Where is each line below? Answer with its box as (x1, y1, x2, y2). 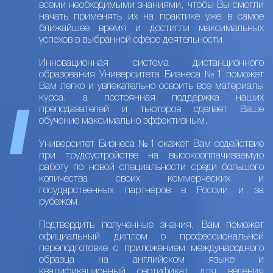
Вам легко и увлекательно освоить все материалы (39, 82, 264, 91)
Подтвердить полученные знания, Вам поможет (39, 221, 264, 230)
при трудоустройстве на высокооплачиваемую (39, 152, 264, 160)
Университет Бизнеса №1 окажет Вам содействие (39, 140, 264, 149)
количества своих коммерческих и (39, 175, 264, 183)
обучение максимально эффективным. (39, 117, 208, 126)
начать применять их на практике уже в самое (39, 13, 264, 21)
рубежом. (39, 198, 80, 207)
